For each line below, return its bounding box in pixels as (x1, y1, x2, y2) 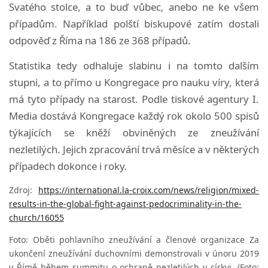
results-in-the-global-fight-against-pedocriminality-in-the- (9, 197, 242, 209)
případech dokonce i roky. (9, 159, 127, 173)
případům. (9, 16, 63, 31)
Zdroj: (9, 184, 38, 196)
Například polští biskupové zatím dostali (63, 16, 260, 31)
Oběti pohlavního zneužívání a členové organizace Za (32, 233, 260, 245)
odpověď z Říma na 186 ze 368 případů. (9, 33, 191, 47)
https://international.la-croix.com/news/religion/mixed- (38, 184, 259, 196)
